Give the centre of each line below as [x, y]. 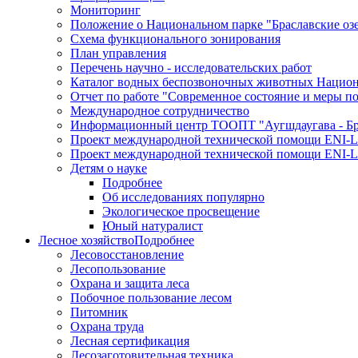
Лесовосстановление [127, 255]
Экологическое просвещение [181, 211]
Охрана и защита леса [130, 283]
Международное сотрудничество [160, 111]
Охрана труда [107, 326]
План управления [118, 53]
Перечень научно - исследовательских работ [191, 68]
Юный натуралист [153, 226]
